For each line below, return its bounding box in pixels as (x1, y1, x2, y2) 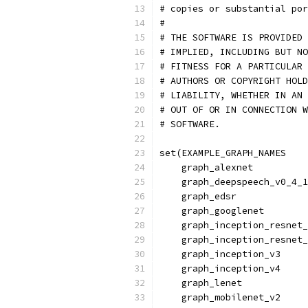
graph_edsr (159, 190, 236, 202)
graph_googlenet (159, 205, 264, 217)
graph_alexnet (159, 162, 253, 173)
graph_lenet (159, 277, 242, 289)
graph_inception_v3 (159, 248, 280, 260)
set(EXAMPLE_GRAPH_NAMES (159, 147, 286, 159)
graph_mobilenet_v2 (159, 291, 280, 303)
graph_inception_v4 (159, 263, 280, 274)
